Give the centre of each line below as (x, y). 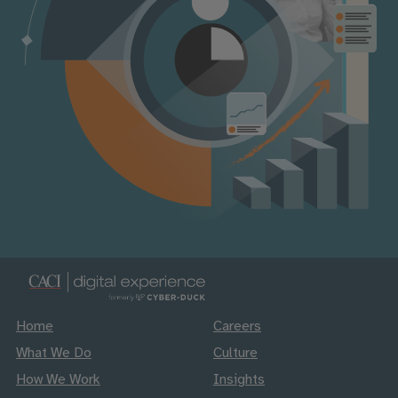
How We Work (58, 379)
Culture (235, 353)
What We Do (53, 353)
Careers (237, 326)
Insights (239, 379)
